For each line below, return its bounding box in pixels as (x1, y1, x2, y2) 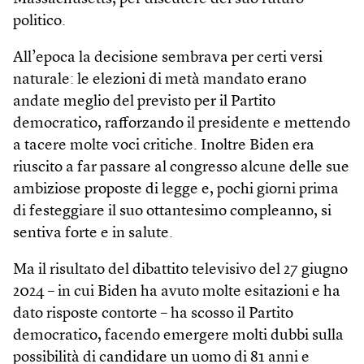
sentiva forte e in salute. (13, 225, 173, 241)
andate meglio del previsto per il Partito (13, 93, 275, 110)
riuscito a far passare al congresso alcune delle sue (13, 159, 349, 175)
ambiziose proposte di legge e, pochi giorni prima (13, 181, 339, 197)
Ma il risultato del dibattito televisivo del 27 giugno (13, 262, 348, 278)
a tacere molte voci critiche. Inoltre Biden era (13, 137, 314, 154)
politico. (13, 13, 66, 29)
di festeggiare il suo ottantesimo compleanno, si (13, 203, 331, 219)
